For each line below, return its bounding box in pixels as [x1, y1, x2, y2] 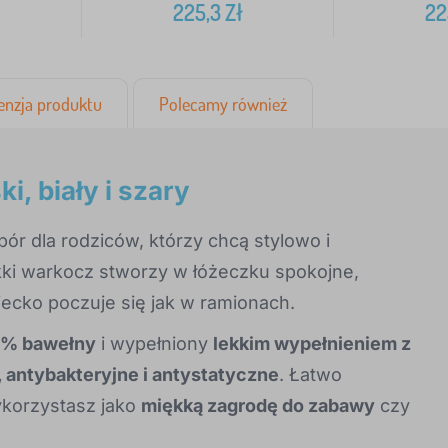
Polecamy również [159, 93, 287, 116]
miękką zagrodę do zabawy [141, 395, 375, 417]
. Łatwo [279, 364, 342, 386]
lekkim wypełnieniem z [213, 333, 411, 355]
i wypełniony [96, 333, 213, 355]
